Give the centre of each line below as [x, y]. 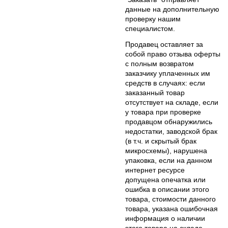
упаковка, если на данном [169, 160]
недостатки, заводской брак [171, 131]
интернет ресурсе [155, 170]
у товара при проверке [163, 112]
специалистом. [150, 28]
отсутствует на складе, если [172, 102]
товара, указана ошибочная [172, 208]
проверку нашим [153, 19]
